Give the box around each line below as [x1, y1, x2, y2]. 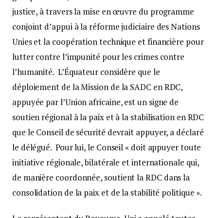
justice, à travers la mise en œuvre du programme [12, 5, 194, 17]
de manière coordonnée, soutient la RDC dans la [12, 171, 190, 183]
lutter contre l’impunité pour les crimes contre [12, 51, 185, 62]
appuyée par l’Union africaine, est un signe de [12, 96, 179, 108]
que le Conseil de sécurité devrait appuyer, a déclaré [12, 126, 204, 138]
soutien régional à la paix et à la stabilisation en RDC [12, 111, 204, 123]
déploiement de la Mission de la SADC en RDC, [12, 81, 183, 92]
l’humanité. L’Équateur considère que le [12, 66, 160, 77]
